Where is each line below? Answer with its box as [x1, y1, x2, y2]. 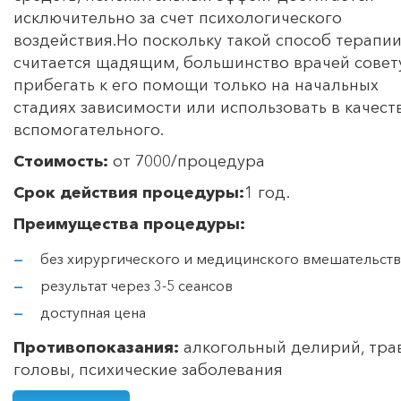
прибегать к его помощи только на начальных [13, 74, 379, 95]
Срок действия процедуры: [13, 182, 244, 202]
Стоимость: [13, 150, 108, 171]
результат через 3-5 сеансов [40, 276, 233, 294]
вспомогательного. [13, 119, 164, 140]
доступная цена [40, 303, 146, 321]
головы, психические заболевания [13, 359, 283, 380]
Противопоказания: [13, 337, 179, 357]
